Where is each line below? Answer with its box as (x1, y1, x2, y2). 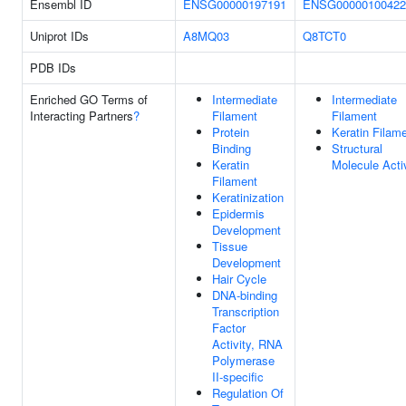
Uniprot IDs (30, 27, 89, 44)
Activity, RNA (212, 335, 283, 353)
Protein (212, 123, 249, 140)
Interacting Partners (30, 107, 133, 124)
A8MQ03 (183, 27, 229, 44)
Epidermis (212, 205, 265, 222)
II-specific (212, 368, 264, 385)
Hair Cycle (212, 270, 266, 287)
